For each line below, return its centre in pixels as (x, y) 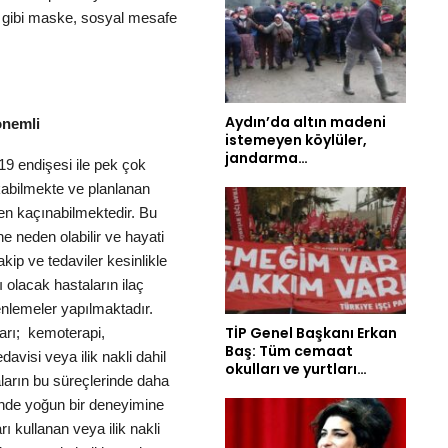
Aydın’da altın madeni (305, 122)
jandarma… (266, 158)
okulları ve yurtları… (296, 368)
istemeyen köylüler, (296, 140)
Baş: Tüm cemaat (289, 350)
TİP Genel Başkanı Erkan (311, 332)
